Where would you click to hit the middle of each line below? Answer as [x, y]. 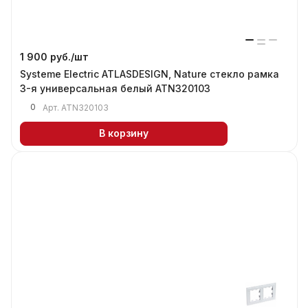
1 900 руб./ [47, 56]
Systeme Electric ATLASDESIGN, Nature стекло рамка [150, 74]
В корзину [124, 133]
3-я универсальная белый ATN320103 [115, 88]
